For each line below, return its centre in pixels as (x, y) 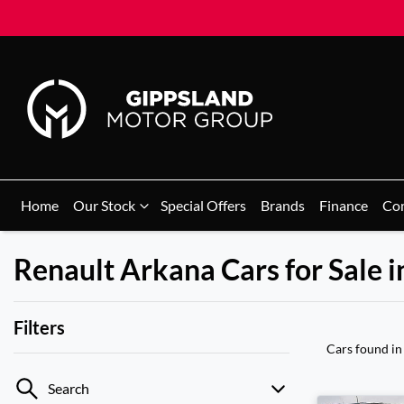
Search (69, 388)
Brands (283, 205)
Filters (39, 327)
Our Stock (104, 205)
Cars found (359, 349)
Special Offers (203, 205)
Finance (344, 205)
